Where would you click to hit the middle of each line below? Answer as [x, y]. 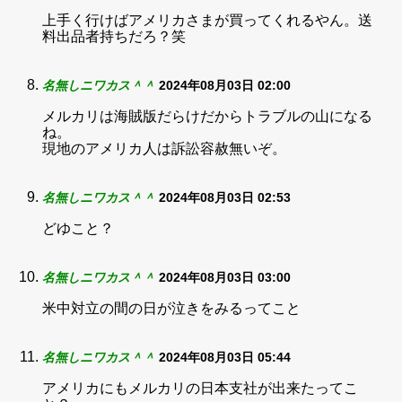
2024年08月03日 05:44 [225, 357]
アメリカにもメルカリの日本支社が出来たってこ [200, 388]
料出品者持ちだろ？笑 [114, 36]
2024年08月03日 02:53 [225, 197]
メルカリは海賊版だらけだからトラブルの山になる [207, 116]
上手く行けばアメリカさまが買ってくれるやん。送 [207, 20]
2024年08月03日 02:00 [225, 85]
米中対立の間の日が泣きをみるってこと [171, 308]
